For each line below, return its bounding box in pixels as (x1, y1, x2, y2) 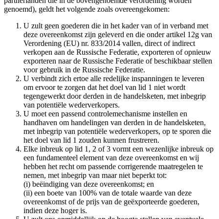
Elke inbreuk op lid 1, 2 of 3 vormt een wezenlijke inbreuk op (23, 145, 214, 153)
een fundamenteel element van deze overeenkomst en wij (23, 153, 199, 162)
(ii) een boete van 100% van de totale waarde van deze (23, 189, 192, 197)
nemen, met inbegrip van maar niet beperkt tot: (23, 171, 167, 180)
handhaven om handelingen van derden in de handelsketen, (23, 118, 206, 127)
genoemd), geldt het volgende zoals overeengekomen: (4, 5, 170, 14)
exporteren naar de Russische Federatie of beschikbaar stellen (23, 57, 212, 66)
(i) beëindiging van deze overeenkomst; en (23, 180, 154, 189)
